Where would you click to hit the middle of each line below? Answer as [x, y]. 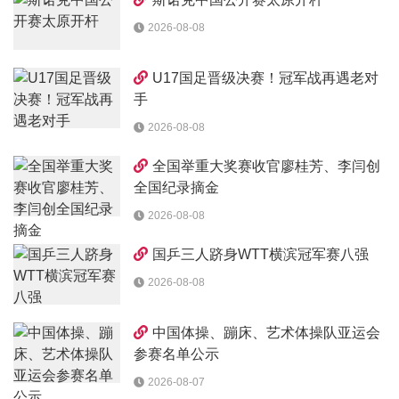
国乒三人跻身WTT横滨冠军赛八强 [261, 254]
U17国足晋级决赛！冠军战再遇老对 [265, 78]
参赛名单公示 [176, 354]
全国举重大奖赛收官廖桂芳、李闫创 [266, 166]
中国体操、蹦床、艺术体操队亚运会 [266, 333]
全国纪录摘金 [176, 187]
